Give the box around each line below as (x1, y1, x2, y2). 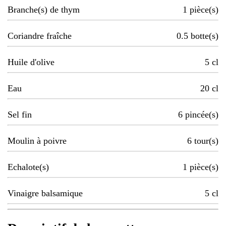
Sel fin (8, 109, 32, 120)
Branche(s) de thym (8, 5, 80, 15)
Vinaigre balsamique (8, 188, 83, 199)
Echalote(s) (8, 162, 49, 173)
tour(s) (194, 136, 218, 146)
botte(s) (191, 31, 218, 41)
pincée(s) (185, 109, 218, 120)
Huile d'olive (8, 57, 54, 68)
